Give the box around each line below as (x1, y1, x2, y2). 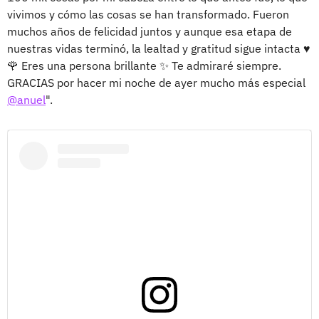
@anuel (7, 93, 46, 108)
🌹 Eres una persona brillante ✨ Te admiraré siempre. (7, 58, 281, 73)
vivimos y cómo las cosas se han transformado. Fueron (7, 7, 289, 22)
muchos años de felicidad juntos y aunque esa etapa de (7, 24, 292, 39)
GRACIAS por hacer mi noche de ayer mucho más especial (7, 75, 305, 90)
